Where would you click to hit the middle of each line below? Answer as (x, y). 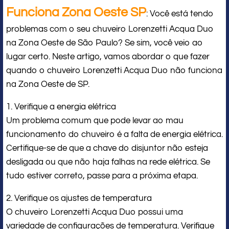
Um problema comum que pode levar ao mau (95, 120)
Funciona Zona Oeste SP (76, 12)
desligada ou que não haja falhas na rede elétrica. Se (108, 162)
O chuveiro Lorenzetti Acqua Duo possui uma (95, 212)
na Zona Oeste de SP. (48, 84)
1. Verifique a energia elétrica (61, 107)
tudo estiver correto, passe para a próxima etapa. (102, 176)
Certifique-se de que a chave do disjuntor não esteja (107, 148)
